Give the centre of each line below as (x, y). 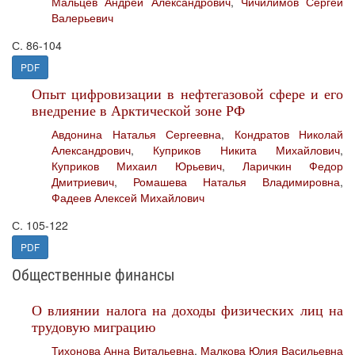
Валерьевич (82, 17)
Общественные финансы (94, 275)
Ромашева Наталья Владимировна (237, 181)
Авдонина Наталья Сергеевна (136, 134)
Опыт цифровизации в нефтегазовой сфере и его (187, 94)
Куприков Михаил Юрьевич (137, 166)
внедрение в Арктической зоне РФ (138, 110)
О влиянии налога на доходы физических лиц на (187, 310)
